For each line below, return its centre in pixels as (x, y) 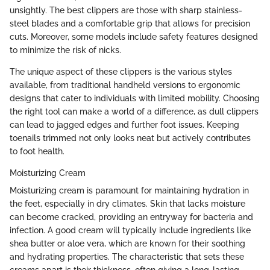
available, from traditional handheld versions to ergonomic (125, 85)
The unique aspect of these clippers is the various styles (121, 72)
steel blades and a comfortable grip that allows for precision (130, 24)
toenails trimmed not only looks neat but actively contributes (130, 138)
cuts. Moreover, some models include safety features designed (134, 37)
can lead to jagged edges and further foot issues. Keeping (124, 125)
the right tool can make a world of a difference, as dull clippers (134, 112)
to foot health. (37, 152)
